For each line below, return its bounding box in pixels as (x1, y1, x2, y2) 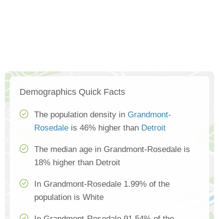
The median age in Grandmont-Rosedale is (34, 145, 190, 154)
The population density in (34, 110, 128, 120)
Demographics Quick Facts (20, 87, 125, 97)
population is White (34, 193, 104, 202)
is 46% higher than (68, 123, 141, 133)
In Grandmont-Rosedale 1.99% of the (34, 179, 170, 189)
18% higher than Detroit (34, 158, 120, 168)
